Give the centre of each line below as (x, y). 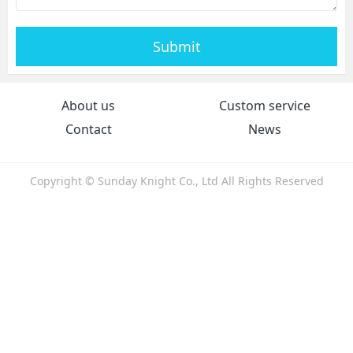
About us (88, 106)
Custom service (265, 106)
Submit (176, 47)
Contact (88, 130)
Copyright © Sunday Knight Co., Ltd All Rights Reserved (176, 181)
